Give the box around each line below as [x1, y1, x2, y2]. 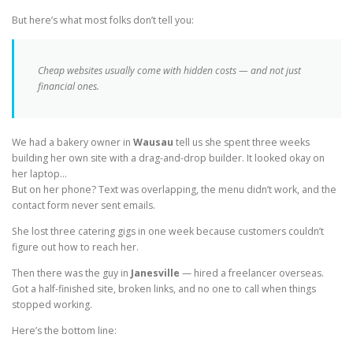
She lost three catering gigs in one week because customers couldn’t [12, 225, 324, 239]
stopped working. [12, 298, 92, 312]
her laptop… [12, 166, 67, 180]
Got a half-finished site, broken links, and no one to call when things [12, 282, 316, 296]
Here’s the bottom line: [12, 324, 117, 338]
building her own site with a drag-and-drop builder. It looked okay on [12, 150, 325, 165]
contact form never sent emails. [12, 198, 155, 212]
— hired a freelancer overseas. [180, 266, 324, 281]
